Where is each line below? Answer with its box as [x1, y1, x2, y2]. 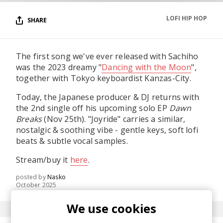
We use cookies [66, 200, 157, 217]
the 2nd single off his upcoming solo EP [16, 103, 167, 113]
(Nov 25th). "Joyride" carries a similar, [42, 113, 186, 124]
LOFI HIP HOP [166, 14, 207, 22]
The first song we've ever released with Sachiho [16, 51, 199, 62]
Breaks [16, 113, 42, 124]
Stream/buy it [16, 154, 70, 165]
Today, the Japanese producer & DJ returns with [16, 92, 200, 103]
